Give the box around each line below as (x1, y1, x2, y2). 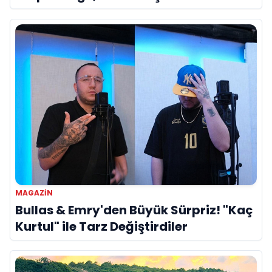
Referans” (15, 3, 78, 21)
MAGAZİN (15, 187, 53, 198)
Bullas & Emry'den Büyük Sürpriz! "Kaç (15, 201, 253, 219)
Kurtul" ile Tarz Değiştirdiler (15, 217, 188, 235)
